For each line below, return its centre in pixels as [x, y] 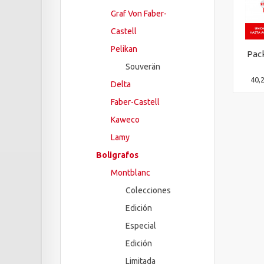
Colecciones [148, 190]
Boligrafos [117, 155]
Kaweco [125, 120]
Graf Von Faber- [139, 14]
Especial [141, 226]
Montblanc [131, 173]
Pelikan [124, 49]
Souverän [143, 67]
